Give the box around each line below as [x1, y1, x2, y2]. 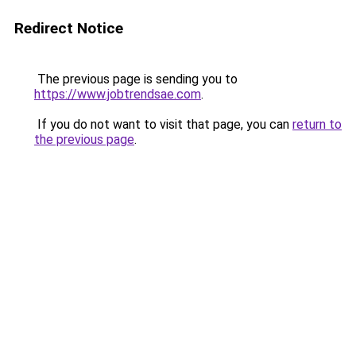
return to [292, 117, 342, 132]
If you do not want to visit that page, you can [34, 117, 292, 132]
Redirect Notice [14, 19, 123, 37]
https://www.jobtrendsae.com [34, 87, 201, 102]
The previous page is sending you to [34, 72, 238, 87]
